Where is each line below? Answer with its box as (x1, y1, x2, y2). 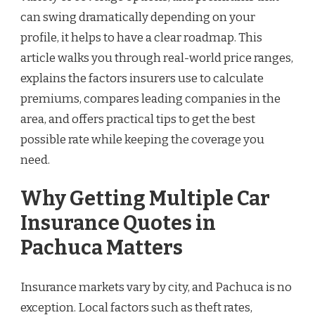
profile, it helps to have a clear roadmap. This (20, 30, 262, 45)
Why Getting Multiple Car (20, 186, 270, 212)
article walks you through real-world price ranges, (20, 50, 293, 65)
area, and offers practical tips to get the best (20, 111, 255, 127)
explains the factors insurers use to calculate (20, 70, 264, 86)
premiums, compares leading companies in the (20, 91, 281, 106)
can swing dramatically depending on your (20, 9, 255, 25)
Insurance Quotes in (20, 211, 216, 236)
